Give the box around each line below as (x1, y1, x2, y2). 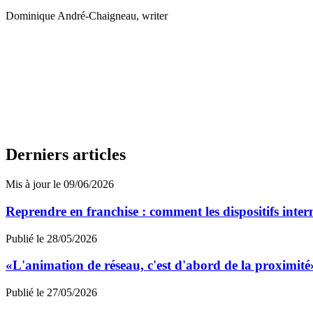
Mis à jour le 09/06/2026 (6, 178, 114, 191)
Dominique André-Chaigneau (6, 10, 136, 22)
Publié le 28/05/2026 (6, 232, 97, 245)
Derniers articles (6, 145, 126, 164)
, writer (136, 10, 168, 22)
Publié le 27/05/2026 (6, 286, 97, 299)
